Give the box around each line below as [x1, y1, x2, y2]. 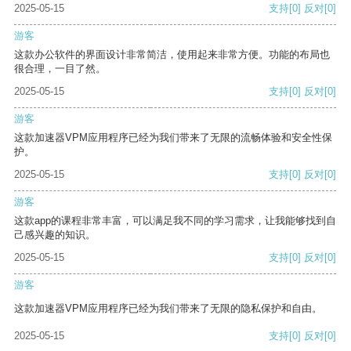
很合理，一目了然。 [14, 63, 106, 75]
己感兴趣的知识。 [14, 229, 96, 241]
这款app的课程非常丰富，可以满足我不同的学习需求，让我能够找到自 [14, 215, 336, 227]
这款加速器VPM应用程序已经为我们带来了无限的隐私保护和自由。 [14, 302, 322, 315]
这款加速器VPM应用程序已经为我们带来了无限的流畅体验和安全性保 [14, 132, 332, 144]
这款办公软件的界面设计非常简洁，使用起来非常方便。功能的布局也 [14, 49, 330, 61]
